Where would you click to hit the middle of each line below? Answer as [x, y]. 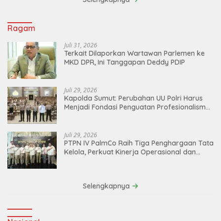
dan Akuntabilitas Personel [108, 116]
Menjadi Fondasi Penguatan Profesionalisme [137, 107]
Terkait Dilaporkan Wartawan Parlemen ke [134, 53]
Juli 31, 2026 [81, 45]
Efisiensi [77, 161]
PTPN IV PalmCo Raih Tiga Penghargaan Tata [139, 143]
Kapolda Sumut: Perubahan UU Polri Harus [133, 98]
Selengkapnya [107, 186]
